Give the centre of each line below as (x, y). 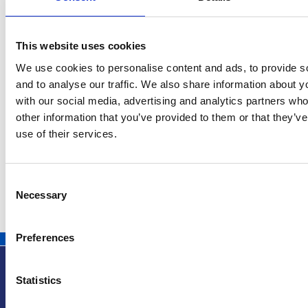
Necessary (41, 195)
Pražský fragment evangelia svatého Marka (142, 73)
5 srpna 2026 (77, 51)
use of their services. (66, 133)
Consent (24, 181)
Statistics (38, 280)
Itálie (71, 118)
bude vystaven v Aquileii (96, 89)
